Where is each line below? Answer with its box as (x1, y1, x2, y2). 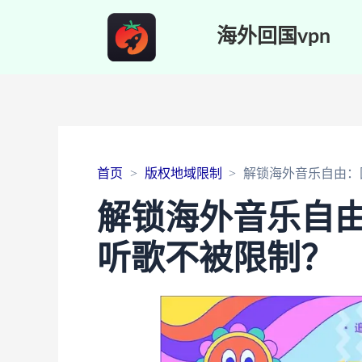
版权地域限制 (144, 166, 222, 180)
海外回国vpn (217, 27, 330, 47)
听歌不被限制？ (97, 242, 335, 276)
